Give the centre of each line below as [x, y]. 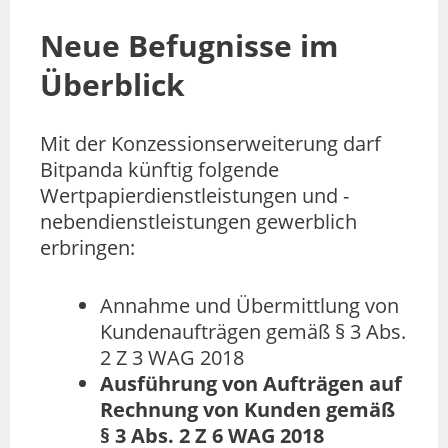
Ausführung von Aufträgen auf [251, 384]
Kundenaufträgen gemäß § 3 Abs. [253, 332]
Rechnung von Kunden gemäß [247, 410]
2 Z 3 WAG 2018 [172, 358]
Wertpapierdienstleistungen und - [194, 196]
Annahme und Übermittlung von [249, 306]
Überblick [112, 85]
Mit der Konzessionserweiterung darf [210, 144]
